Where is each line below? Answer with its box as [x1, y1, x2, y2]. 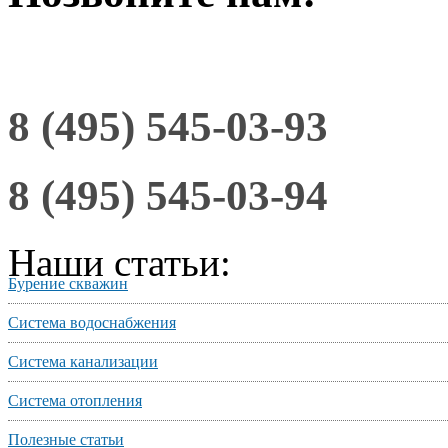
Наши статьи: [8, 241, 231, 285]
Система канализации [8, 353, 158, 371]
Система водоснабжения [8, 314, 176, 332]
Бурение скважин [8, 275, 128, 293]
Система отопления [8, 392, 142, 410]
